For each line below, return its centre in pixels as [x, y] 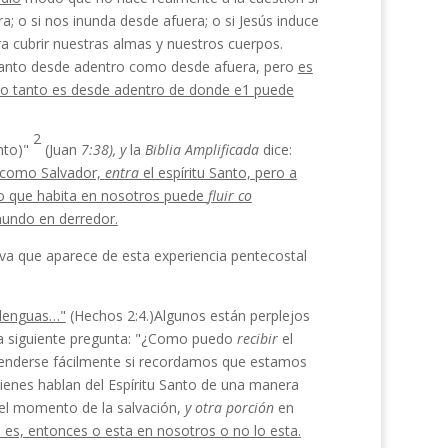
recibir [259, 338]
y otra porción [231, 407]
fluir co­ [229, 195]
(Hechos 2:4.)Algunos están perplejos [187, 315]
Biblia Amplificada [201, 149]
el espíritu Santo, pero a [219, 172]
